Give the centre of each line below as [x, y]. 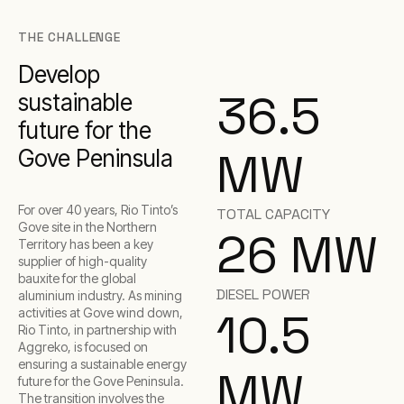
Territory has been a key [86, 244]
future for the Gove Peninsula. [101, 381]
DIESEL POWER [263, 294]
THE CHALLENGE [69, 37]
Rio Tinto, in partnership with [97, 330]
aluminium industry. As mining [100, 295]
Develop [59, 74]
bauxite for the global [77, 278]
